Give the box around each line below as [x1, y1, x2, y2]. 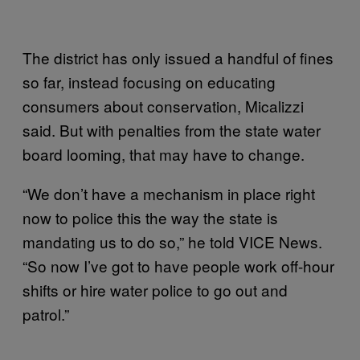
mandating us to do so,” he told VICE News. [22, 231, 322, 252]
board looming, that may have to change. [22, 143, 305, 165]
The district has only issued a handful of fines [22, 47, 333, 68]
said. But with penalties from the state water [22, 119, 321, 141]
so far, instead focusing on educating [22, 71, 276, 92]
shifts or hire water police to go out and [22, 279, 288, 301]
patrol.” [22, 303, 69, 325]
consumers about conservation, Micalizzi [22, 95, 304, 117]
